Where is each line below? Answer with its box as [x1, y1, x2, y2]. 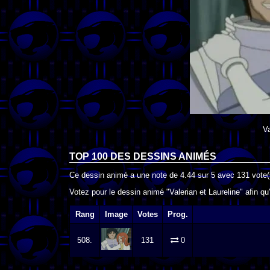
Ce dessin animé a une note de [69, 170, 180, 180]
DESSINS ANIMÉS [133, 151, 216, 162]
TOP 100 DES [69, 151, 133, 162]
